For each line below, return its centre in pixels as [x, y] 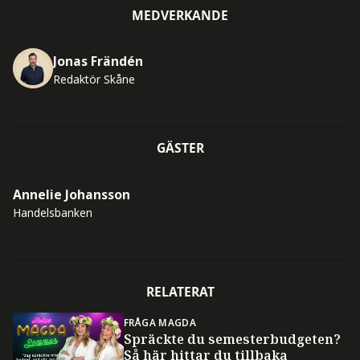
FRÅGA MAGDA [160, 322]
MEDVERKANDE [180, 15]
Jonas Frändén [98, 61]
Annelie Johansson [71, 195]
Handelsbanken [52, 213]
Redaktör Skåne [94, 79]
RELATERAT [180, 292]
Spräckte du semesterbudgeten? [232, 339]
